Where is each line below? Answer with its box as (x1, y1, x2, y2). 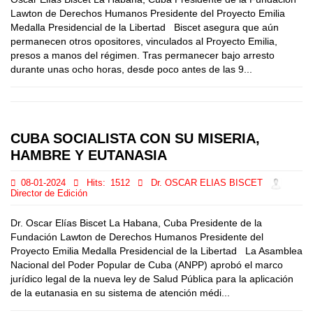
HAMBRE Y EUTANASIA (10, 147, 167, 163)
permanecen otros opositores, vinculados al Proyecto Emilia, (10, 36, 277, 47)
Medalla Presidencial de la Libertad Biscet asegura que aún (10, 22, 279, 33)
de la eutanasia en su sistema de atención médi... (10, 287, 230, 298)
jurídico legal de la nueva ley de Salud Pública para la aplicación (10, 273, 293, 284)
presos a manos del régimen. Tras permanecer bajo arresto (10, 50, 275, 61)
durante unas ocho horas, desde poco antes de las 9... (10, 64, 252, 75)
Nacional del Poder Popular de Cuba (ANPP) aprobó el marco (10, 259, 283, 270)
